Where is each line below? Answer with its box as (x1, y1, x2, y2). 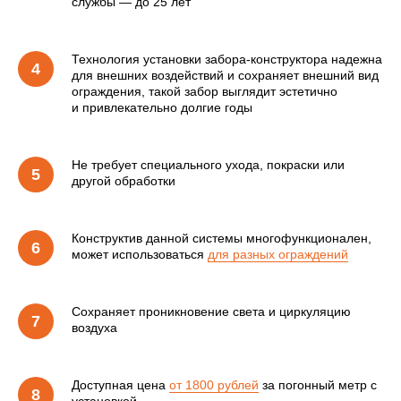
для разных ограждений (208, 247, 348, 262)
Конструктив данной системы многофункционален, (72, 231, 371, 246)
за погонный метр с (259, 378, 377, 393)
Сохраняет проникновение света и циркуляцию (72, 304, 351, 320)
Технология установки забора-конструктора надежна (72, 52, 382, 67)
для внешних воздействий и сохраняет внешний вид (72, 68, 379, 83)
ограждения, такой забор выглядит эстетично (72, 84, 337, 99)
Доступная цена (72, 378, 169, 393)
